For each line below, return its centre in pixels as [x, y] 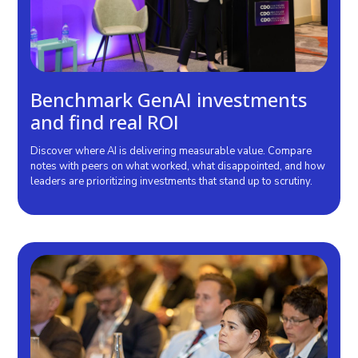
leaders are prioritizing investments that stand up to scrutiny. [172, 181]
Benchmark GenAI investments [169, 99]
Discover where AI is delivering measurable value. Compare [171, 151]
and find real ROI [105, 122]
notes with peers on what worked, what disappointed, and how [178, 166]
